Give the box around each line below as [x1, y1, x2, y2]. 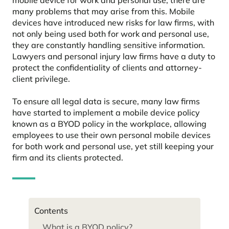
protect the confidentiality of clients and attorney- [12, 62, 202, 73]
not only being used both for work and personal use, [12, 28, 209, 39]
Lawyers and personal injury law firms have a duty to [12, 51, 215, 61]
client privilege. [12, 73, 70, 84]
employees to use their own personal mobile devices [12, 129, 211, 140]
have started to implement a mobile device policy [12, 107, 200, 118]
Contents [34, 205, 68, 216]
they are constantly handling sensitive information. [12, 39, 205, 50]
